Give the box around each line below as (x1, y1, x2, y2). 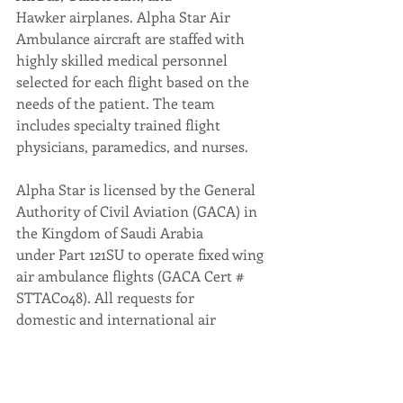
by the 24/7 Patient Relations (16, 353, 201, 372)
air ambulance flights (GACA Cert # (16, 266, 247, 285)
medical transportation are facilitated (16, 331, 264, 350)
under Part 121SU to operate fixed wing (16, 245, 267, 264)
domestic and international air (16, 309, 219, 328)
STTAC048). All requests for (16, 288, 194, 307)
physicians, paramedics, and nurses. (16, 137, 248, 156)
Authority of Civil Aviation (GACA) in (16, 201, 261, 220)
